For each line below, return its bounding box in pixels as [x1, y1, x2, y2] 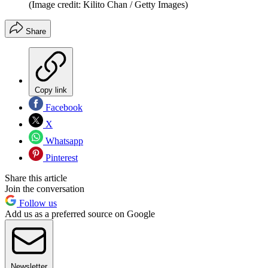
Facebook [43, 102, 83, 113]
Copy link [35, 86, 67, 95]
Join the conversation [5, 184, 84, 194]
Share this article [5, 173, 67, 184]
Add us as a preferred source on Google [5, 209, 155, 220]
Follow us [17, 198, 57, 209]
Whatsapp [43, 136, 83, 147]
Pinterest [43, 153, 78, 163]
